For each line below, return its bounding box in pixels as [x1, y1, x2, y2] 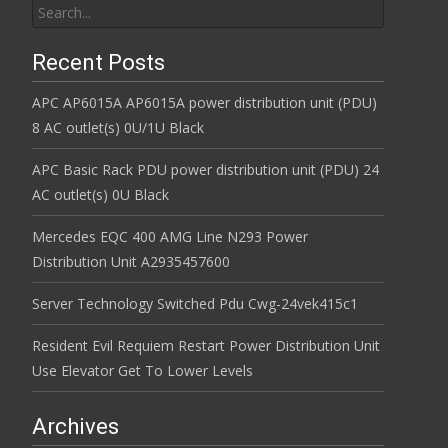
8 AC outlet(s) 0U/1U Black [32, 118, 204, 138]
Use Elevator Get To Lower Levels [32, 361, 253, 381]
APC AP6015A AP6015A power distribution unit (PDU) [32, 93, 377, 113]
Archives [32, 414, 119, 440]
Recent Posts [32, 50, 165, 76]
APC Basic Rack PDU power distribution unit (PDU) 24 [32, 160, 379, 180]
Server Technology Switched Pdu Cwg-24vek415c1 [32, 294, 358, 314]
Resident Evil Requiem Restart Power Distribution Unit [32, 336, 380, 356]
